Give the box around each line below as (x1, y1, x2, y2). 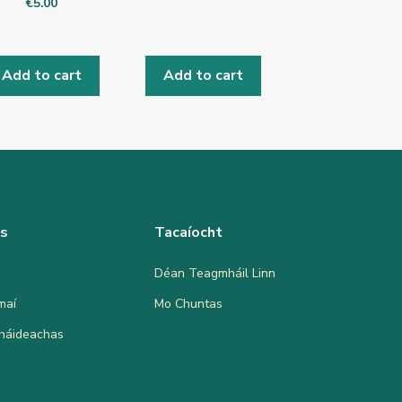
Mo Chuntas (154, 294, 223, 312)
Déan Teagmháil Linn (154, 264, 275, 282)
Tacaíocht (154, 222, 223, 242)
